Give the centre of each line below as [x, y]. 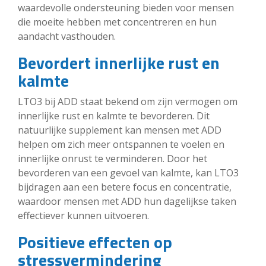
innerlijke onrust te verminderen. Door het [113, 158]
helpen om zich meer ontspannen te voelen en [121, 144]
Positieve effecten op [95, 242]
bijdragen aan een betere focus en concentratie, [125, 187]
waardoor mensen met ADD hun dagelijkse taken [127, 201]
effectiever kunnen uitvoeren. [83, 215]
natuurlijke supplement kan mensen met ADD [120, 130]
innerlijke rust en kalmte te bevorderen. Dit [114, 115]
